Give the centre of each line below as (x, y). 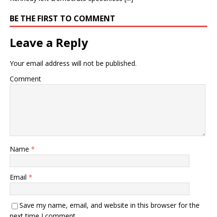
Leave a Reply (49, 42)
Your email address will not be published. (73, 63)
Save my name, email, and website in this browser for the (109, 205)
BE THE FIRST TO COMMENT (62, 18)
